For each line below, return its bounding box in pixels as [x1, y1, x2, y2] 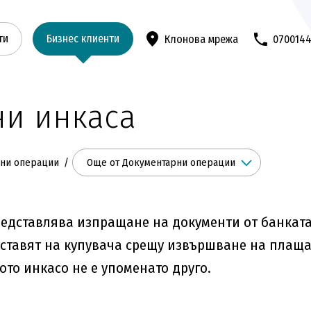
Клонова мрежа [165, 32, 238, 46]
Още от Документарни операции [87, 155, 235, 169]
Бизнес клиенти [47, 32, 119, 45]
